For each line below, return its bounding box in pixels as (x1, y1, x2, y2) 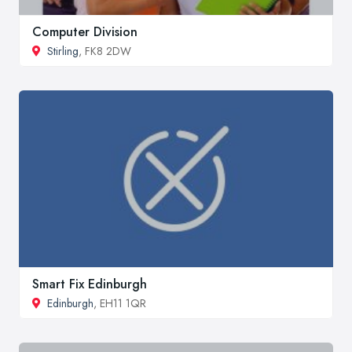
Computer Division (32, 23, 137, 42)
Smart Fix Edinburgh (32, 274, 147, 293)
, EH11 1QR (93, 295, 146, 311)
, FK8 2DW (79, 43, 131, 60)
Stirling (47, 43, 79, 60)
